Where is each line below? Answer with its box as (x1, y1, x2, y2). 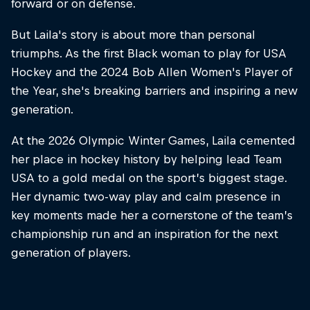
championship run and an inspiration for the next (11, 227, 278, 241)
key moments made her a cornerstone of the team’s (11, 208, 293, 223)
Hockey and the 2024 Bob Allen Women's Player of (11, 65, 292, 80)
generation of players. (11, 246, 131, 260)
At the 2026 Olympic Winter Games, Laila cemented (11, 134, 295, 148)
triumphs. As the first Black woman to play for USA (11, 46, 286, 61)
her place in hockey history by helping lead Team (11, 152, 282, 167)
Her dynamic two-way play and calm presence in (11, 190, 280, 204)
